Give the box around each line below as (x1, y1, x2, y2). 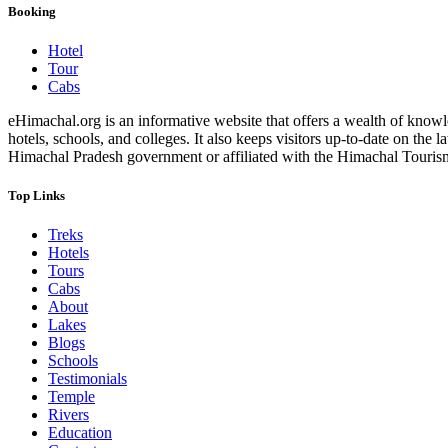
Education (48, 424, 112, 442)
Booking (8, 3, 56, 19)
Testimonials (48, 370, 127, 388)
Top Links (8, 188, 65, 204)
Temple (48, 388, 95, 406)
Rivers (48, 406, 89, 424)
